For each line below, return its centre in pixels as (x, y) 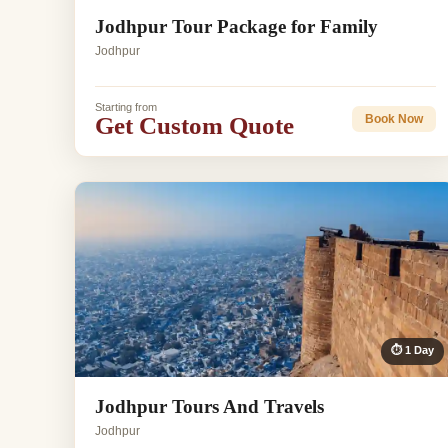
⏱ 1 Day (412, 349)
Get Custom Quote (194, 125)
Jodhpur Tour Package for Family (236, 26)
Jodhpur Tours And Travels (209, 406)
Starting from (126, 106)
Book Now (393, 119)
